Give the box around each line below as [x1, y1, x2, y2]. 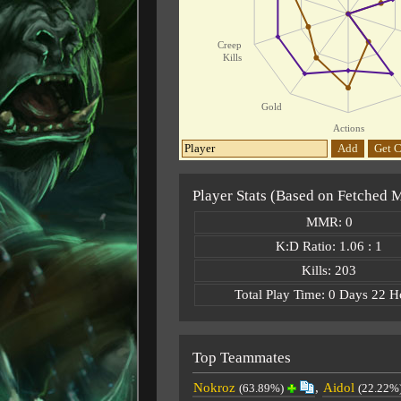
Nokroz [192, 380, 235, 395]
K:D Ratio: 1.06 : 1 [276, 238, 382, 253]
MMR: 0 [305, 214, 353, 229]
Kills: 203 [302, 262, 356, 277]
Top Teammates [192, 348, 291, 366]
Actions [332, 123, 363, 134]
